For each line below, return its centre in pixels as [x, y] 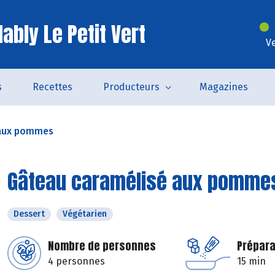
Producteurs [131, 87]
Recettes [52, 87]
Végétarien [85, 214]
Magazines [224, 87]
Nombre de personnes [102, 246]
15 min [251, 261]
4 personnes [76, 261]
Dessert [29, 214]
